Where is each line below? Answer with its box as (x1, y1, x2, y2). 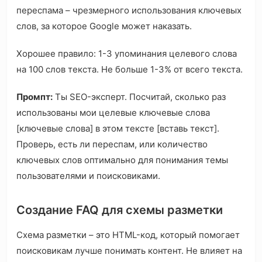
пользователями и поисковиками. (16, 170, 160, 182)
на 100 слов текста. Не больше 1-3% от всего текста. (16, 64, 243, 75)
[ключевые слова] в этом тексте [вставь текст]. (16, 123, 219, 135)
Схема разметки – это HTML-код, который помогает (16, 229, 240, 241)
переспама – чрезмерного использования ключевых (16, 5, 242, 16)
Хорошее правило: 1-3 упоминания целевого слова (16, 48, 237, 60)
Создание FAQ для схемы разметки (16, 203, 223, 218)
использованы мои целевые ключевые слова (16, 107, 210, 119)
